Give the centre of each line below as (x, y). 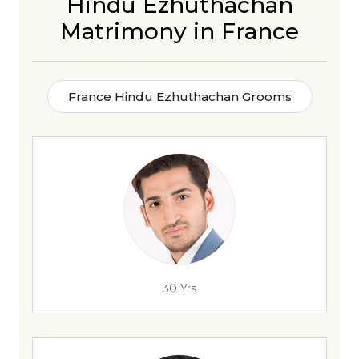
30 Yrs (179, 288)
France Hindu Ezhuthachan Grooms (179, 97)
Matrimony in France (179, 31)
